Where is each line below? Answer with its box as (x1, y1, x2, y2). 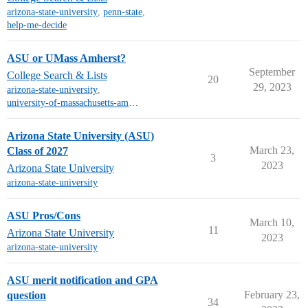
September (249, 66, 295, 78)
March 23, (250, 144, 294, 156)
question (7, 289, 46, 301)
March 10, (250, 217, 294, 228)
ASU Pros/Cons (7, 210, 80, 221)
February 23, (244, 289, 300, 300)
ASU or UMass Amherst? (7, 52, 126, 64)
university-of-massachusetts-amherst (129, 98, 138, 108)
